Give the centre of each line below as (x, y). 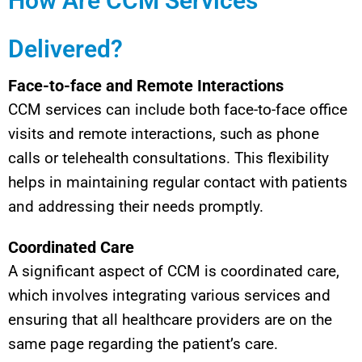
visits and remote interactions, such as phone (164, 133)
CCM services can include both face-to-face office (178, 109)
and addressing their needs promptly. (136, 206)
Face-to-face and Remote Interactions (146, 85)
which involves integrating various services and (169, 295)
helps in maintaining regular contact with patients (178, 182)
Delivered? (65, 48)
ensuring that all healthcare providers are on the (170, 319)
